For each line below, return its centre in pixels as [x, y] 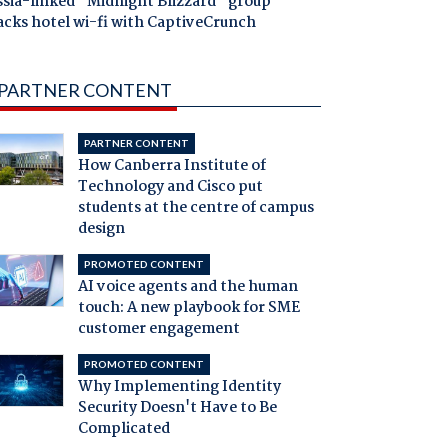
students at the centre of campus [195, 208]
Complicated [123, 429]
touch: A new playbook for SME [188, 308]
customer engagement [158, 329]
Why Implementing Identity [179, 387]
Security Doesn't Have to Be [177, 408]
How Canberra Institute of [171, 166]
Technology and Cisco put [170, 187]
